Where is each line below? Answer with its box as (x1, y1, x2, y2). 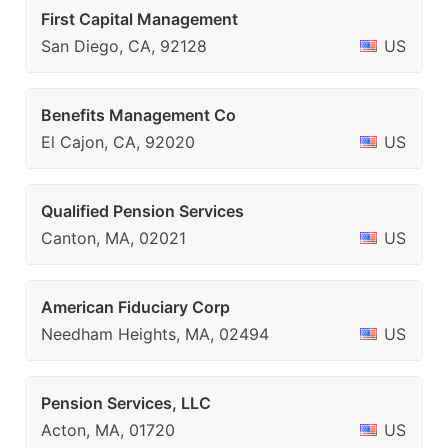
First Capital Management (41, 9, 238, 29)
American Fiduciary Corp (41, 297, 230, 317)
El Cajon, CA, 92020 (41, 132, 195, 152)
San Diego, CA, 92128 (41, 36, 207, 56)
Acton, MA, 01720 (41, 420, 175, 440)
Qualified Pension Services (41, 201, 244, 221)
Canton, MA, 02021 (41, 228, 186, 248)
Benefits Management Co (41, 105, 236, 125)
